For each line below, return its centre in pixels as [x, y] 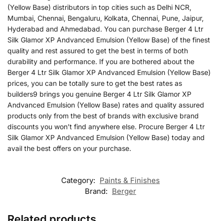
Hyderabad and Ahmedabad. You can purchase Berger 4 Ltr [105, 29]
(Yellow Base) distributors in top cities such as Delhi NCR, [99, 7]
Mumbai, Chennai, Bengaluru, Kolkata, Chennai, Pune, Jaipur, [106, 18]
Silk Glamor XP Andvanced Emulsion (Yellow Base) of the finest [109, 39]
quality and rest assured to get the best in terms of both [98, 50]
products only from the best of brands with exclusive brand [103, 115]
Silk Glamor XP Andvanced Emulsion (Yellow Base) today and [106, 137]
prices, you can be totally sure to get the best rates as [95, 83]
